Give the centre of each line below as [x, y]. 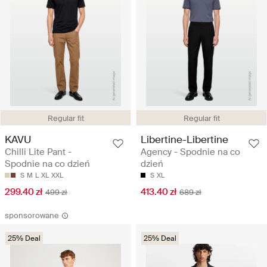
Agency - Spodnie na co [190, 152]
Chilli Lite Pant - [38, 152]
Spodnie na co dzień [47, 164]
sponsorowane [32, 215]
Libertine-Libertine [184, 139]
